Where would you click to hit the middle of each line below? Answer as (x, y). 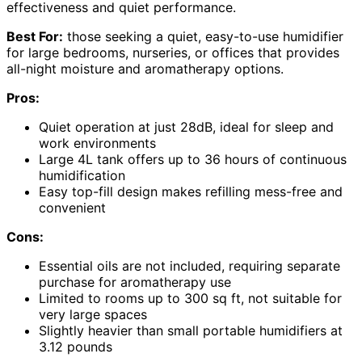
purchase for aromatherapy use (135, 282)
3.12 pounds (76, 347)
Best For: (35, 37)
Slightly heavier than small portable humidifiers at (191, 331)
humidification (82, 176)
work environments (97, 143)
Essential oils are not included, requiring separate (189, 266)
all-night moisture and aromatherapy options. (145, 69)
